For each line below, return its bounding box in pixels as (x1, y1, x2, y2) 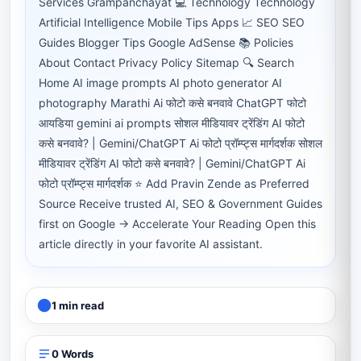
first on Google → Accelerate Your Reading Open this (39, 217, 316, 230)
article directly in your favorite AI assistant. (39, 237, 263, 251)
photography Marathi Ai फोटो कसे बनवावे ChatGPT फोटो (39, 96, 306, 110)
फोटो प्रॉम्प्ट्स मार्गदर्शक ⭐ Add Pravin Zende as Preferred (39, 176, 309, 190)
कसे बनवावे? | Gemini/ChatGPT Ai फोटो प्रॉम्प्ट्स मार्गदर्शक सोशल (39, 136, 322, 150)
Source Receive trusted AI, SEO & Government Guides (39, 197, 322, 210)
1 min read (52, 299, 104, 312)
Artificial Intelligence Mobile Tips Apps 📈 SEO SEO (39, 15, 305, 29)
